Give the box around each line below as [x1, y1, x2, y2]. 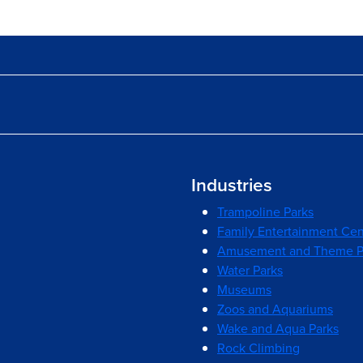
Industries [191, 171, 272, 199]
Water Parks [217, 261, 283, 280]
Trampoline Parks [217, 203, 314, 221]
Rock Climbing [217, 339, 300, 357]
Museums [217, 280, 271, 299]
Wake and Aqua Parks [217, 319, 339, 338]
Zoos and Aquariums [217, 300, 333, 318]
